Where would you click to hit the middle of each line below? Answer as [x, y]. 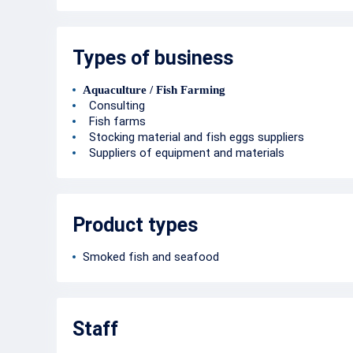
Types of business [153, 58]
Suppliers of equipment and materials [184, 153]
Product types [135, 225]
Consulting [114, 106]
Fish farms [114, 121]
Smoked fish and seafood [151, 257]
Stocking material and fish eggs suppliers [193, 137]
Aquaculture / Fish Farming [154, 90]
